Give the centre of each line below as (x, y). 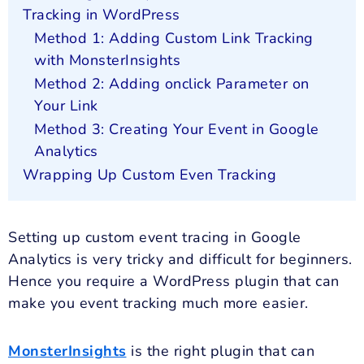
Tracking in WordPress (102, 15)
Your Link (66, 106)
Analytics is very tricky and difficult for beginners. (180, 260)
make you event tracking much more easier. (158, 303)
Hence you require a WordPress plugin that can (174, 282)
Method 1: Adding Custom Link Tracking (174, 39)
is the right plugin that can (220, 351)
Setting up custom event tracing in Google (155, 238)
